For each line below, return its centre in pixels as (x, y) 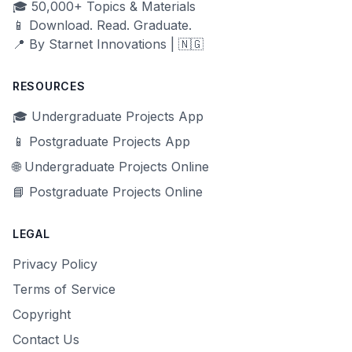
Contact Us (46, 339)
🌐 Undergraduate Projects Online (111, 167)
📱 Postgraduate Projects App (101, 141)
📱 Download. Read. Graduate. (102, 25)
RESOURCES (49, 86)
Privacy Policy (55, 264)
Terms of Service (64, 289)
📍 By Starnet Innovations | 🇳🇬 (108, 44)
